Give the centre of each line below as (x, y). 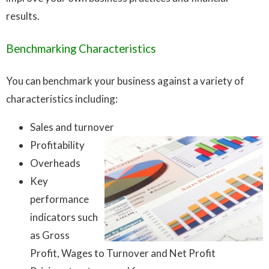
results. (23, 16)
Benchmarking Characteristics (81, 48)
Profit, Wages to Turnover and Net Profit (123, 253)
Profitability (57, 145)
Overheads (55, 163)
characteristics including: (62, 99)
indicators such (64, 217)
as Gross (50, 235)
